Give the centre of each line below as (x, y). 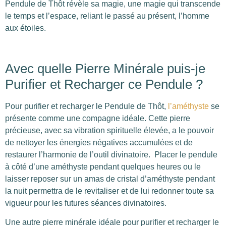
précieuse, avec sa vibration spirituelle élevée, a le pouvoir (109, 130)
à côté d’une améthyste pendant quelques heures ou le (103, 166)
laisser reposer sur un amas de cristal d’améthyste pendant (110, 179)
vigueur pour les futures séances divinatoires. (86, 203)
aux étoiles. (25, 28)
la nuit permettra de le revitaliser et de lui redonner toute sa (109, 191)
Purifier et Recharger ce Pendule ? (104, 84)
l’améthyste (188, 106)
